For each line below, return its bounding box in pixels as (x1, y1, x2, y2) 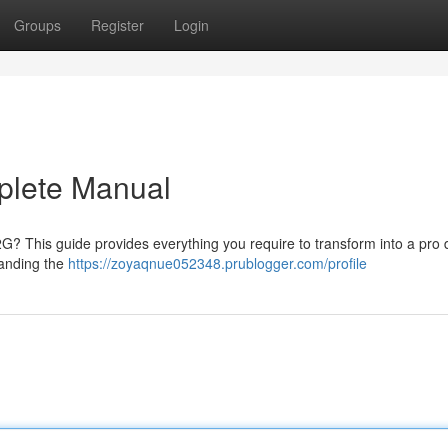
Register (91, 15, 144, 35)
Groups (14, 15, 61, 35)
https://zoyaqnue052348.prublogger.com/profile (68, 253, 367, 273)
